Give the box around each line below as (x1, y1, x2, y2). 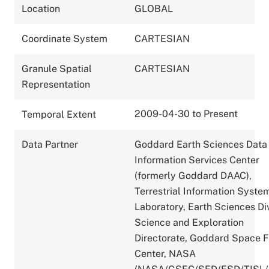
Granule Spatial (22, 62, 92, 74)
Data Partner (22, 138, 78, 150)
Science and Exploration (134, 216, 244, 228)
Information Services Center (134, 154, 259, 166)
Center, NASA (134, 247, 196, 259)
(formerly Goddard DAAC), (134, 169, 252, 181)
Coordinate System (22, 32, 107, 44)
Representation (22, 78, 90, 90)
